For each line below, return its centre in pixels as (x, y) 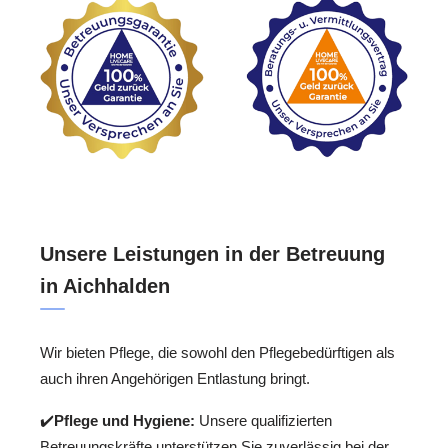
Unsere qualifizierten (263, 421)
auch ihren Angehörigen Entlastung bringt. (175, 378)
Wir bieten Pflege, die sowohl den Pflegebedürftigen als (217, 352)
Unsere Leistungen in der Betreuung (212, 253)
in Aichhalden (105, 285)
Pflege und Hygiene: (124, 421)
